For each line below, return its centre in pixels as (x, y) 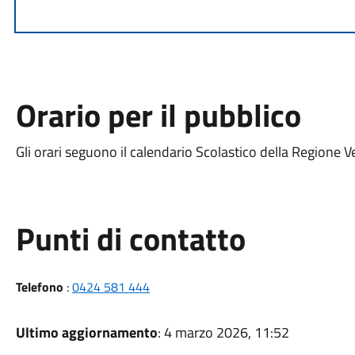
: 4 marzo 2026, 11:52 (223, 332)
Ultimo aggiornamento (86, 332)
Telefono (39, 287)
